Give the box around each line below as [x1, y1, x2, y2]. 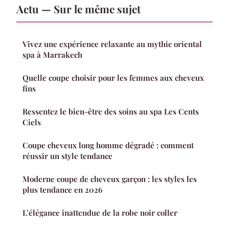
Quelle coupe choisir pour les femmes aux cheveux [22, 73, 204, 83]
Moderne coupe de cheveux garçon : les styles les [22, 174, 197, 185]
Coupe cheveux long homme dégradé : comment [22, 140, 194, 151]
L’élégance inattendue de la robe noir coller [22, 208, 177, 218]
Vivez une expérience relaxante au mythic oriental [22, 39, 202, 50]
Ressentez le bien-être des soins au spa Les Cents [22, 106, 199, 117]
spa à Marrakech [22, 50, 82, 60]
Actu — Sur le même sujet [16, 2, 141, 16]
